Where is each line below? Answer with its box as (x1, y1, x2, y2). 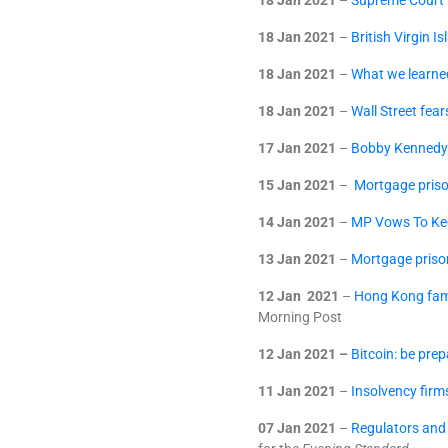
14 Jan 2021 (258, 214, 336, 230)
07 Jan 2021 (258, 420, 336, 436)
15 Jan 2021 (258, 177, 336, 193)
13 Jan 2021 (258, 251, 336, 267)
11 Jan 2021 (258, 383, 336, 399)
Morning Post (258, 309, 342, 325)
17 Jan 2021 (258, 140, 336, 156)
